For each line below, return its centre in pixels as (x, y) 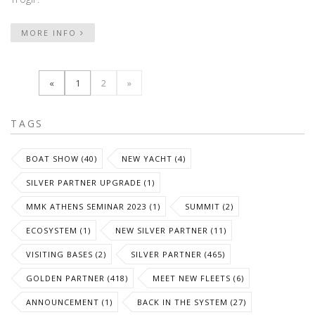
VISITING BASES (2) (66, 254)
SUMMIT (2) (209, 206)
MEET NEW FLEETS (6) (198, 278)
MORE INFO (51, 33)
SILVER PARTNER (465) (178, 254)
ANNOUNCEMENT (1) (69, 302)
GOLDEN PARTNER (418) (77, 278)
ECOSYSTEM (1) (58, 230)
